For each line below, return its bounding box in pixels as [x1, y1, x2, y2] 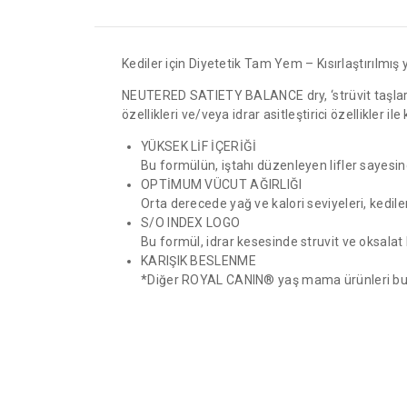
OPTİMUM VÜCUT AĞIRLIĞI [141, 176, 303, 192]
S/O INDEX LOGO [141, 214, 241, 230]
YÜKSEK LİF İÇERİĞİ [141, 138, 257, 154]
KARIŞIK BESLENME [141, 253, 256, 268]
